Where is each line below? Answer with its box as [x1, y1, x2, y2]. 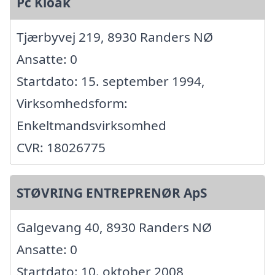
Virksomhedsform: [17, 95, 128, 112]
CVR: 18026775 [17, 139, 106, 157]
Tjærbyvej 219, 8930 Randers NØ [17, 28, 213, 46]
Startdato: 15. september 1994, [17, 72, 205, 90]
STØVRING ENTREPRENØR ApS [17, 184, 207, 202]
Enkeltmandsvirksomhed [17, 117, 166, 134]
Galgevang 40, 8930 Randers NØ [17, 219, 212, 236]
